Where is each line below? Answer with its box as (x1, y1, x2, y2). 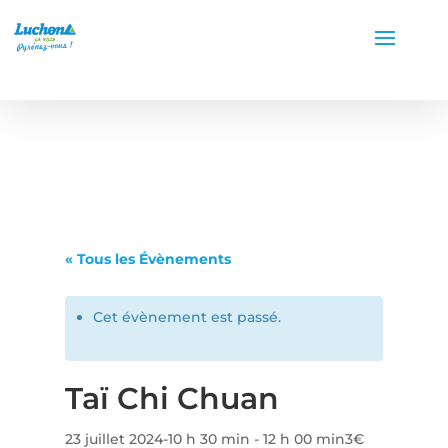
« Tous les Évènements (64, 250, 231, 268)
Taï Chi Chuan (64, 380, 279, 417)
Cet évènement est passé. (92, 308, 281, 326)
